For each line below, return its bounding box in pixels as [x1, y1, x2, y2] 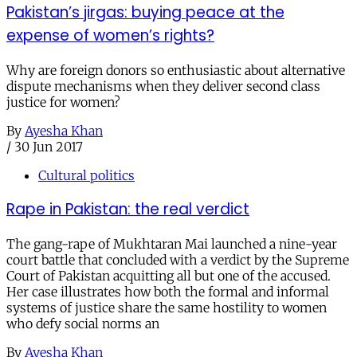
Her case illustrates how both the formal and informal [6, 284, 329, 300]
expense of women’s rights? [6, 24, 214, 46]
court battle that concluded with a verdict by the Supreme [6, 252, 349, 269]
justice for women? [6, 93, 120, 110]
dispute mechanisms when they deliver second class [6, 77, 320, 94]
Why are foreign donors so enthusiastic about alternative [6, 61, 345, 78]
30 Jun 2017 [14, 138, 83, 155]
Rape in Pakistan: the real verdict [6, 198, 249, 221]
